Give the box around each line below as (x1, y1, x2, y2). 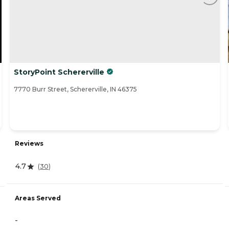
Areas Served (15, 194, 61, 202)
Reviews (15, 140, 43, 148)
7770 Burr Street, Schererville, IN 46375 (14, 85, 137, 94)
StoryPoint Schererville (14, 67, 104, 77)
